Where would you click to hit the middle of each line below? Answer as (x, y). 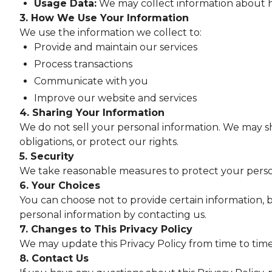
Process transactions (83, 64)
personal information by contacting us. (113, 215)
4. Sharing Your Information (92, 113)
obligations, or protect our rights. (99, 142)
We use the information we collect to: (110, 32)
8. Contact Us (54, 258)
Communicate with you (91, 81)
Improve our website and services (115, 98)
